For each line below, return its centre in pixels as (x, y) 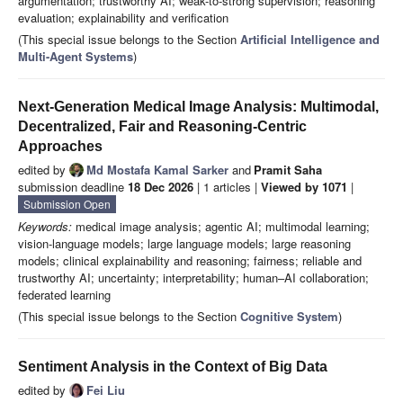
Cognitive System (289, 317)
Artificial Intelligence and (310, 40)
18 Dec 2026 (161, 187)
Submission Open (67, 204)
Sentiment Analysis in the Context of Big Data (173, 367)
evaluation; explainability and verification (123, 18)
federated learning (64, 295)
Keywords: (45, 227)
